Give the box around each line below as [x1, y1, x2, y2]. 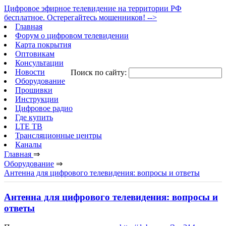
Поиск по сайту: [71, 68, 129, 77]
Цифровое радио [15, 104, 73, 112]
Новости [15, 68, 45, 76]
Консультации [15, 59, 64, 67]
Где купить [15, 113, 53, 122]
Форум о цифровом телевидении [15, 31, 129, 40]
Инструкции [15, 95, 59, 103]
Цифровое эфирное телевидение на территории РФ [4, 4, 182, 13]
